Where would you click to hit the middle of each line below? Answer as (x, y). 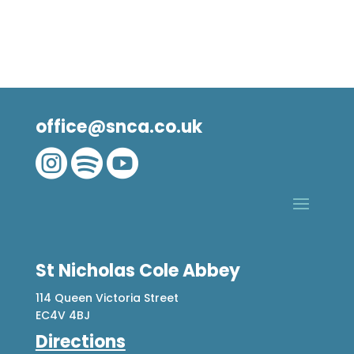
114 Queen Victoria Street (107, 298)
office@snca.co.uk (119, 126)
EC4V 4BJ (62, 315)
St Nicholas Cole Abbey (137, 270)
